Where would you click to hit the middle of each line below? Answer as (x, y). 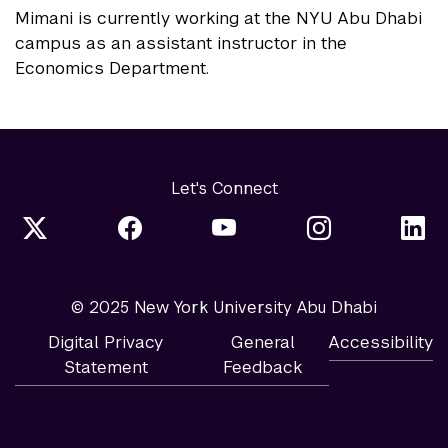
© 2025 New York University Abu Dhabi (224, 307)
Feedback (263, 366)
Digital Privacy (106, 341)
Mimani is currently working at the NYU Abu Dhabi (218, 18)
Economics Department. (114, 68)
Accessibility (381, 341)
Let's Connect (224, 189)
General (262, 341)
